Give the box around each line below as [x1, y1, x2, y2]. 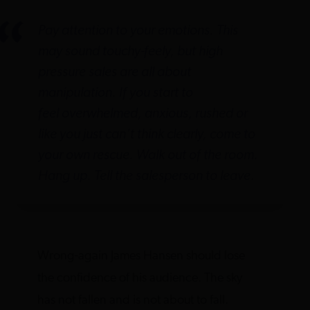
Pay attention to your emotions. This [37, 24, 238, 39]
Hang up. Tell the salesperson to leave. [37, 170, 255, 184]
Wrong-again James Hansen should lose [37, 250, 246, 264]
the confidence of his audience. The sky [37, 272, 243, 286]
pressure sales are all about [37, 66, 191, 80]
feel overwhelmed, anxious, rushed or [37, 107, 248, 122]
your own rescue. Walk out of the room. [37, 149, 258, 163]
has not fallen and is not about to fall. [37, 294, 229, 308]
